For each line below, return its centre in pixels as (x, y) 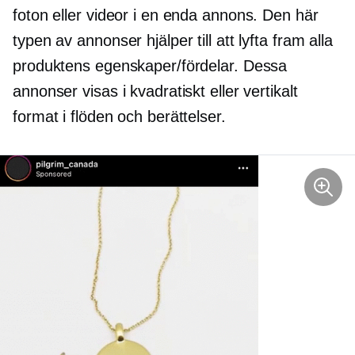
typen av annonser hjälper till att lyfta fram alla (173, 41)
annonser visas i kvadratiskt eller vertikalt (155, 92)
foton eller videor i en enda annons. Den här (166, 15)
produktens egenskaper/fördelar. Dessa (150, 66)
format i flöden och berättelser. (119, 117)
